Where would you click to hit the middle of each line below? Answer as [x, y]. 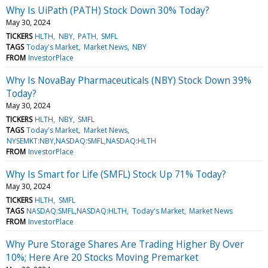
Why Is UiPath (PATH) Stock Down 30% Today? [108, 10]
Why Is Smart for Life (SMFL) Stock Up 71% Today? [116, 174]
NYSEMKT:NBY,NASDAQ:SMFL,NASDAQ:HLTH [82, 141]
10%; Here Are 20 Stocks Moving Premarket [102, 257]
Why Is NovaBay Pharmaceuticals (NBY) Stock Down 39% [129, 80]
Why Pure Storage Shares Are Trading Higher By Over [125, 244]
